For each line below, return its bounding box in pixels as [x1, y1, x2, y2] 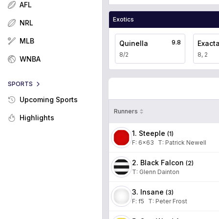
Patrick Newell [165, 138, 206, 146]
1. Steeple [132, 129, 165, 137]
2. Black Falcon [132, 158, 184, 167]
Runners [114, 107, 138, 115]
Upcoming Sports [20, 95, 78, 104]
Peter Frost [155, 197, 187, 205]
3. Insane [132, 187, 164, 196]
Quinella [119, 39, 148, 47]
